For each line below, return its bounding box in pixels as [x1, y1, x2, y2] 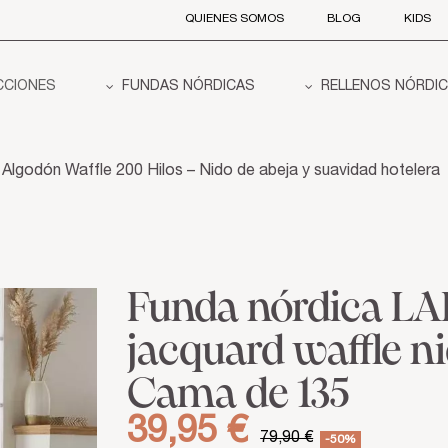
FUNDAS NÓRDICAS [118, 80, 255, 95]
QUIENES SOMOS [184, 13, 284, 25]
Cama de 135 [127, 375, 350, 415]
